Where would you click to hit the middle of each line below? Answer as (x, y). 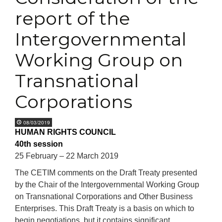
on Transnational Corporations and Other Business (104, 196)
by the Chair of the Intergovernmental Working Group (107, 185)
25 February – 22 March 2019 (67, 156)
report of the (72, 18)
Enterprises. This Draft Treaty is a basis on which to (105, 208)
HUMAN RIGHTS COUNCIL (65, 132)
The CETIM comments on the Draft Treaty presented (106, 173)
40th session (39, 144)
